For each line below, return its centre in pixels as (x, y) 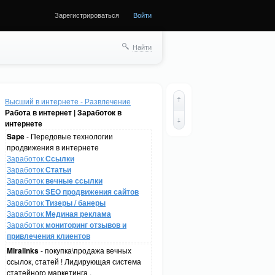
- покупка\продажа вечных (85, 250)
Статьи (58, 169)
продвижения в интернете (53, 147)
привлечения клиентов (48, 236)
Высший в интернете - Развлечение (68, 101)
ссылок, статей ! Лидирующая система (74, 261)
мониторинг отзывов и (86, 225)
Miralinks (23, 250)
